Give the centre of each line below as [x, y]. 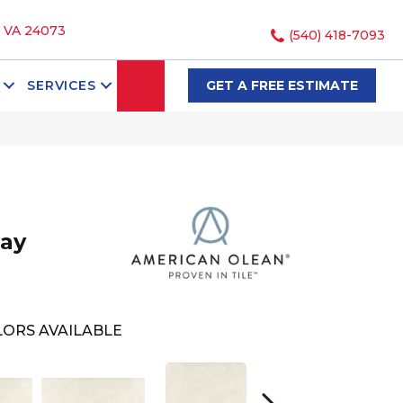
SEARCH [186, 84]
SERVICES [62, 86]
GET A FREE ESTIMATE [282, 86]
